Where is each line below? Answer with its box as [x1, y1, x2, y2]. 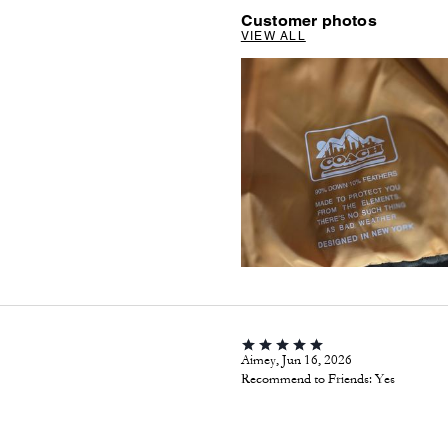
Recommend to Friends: [240, 371, 372, 388]
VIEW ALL [240, 28, 306, 43]
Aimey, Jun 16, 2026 [240, 352, 352, 369]
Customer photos [240, 10, 377, 30]
